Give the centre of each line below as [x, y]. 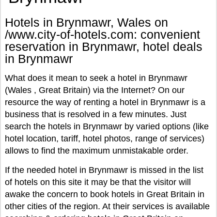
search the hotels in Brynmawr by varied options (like [107, 126]
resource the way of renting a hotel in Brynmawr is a [105, 102]
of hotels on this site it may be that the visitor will [98, 182]
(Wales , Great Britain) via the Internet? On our [95, 90]
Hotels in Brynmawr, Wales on [86, 22]
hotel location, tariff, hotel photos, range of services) [105, 139]
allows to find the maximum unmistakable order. [97, 151]
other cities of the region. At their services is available [107, 206]
